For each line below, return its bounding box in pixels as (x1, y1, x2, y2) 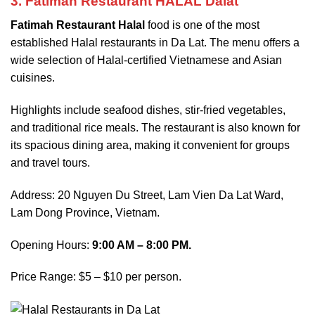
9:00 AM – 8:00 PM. (92, 238, 191, 251)
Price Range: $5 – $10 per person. (11, 271, 181, 283)
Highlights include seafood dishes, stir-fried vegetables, (11, 104, 285, 117)
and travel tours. (11, 157, 90, 169)
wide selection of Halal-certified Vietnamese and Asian (11, 54, 282, 67)
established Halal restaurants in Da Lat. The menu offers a (11, 37, 300, 49)
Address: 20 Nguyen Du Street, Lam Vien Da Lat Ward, (11, 188, 283, 201)
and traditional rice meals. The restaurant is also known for (11, 122, 300, 134)
